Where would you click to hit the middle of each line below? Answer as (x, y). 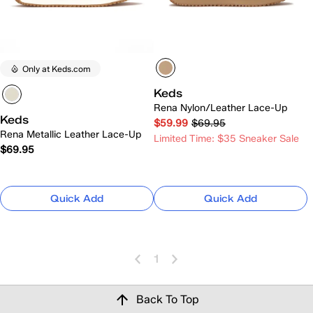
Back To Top (168, 299)
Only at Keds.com (57, 68)
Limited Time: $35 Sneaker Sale (226, 139)
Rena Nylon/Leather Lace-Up (220, 108)
